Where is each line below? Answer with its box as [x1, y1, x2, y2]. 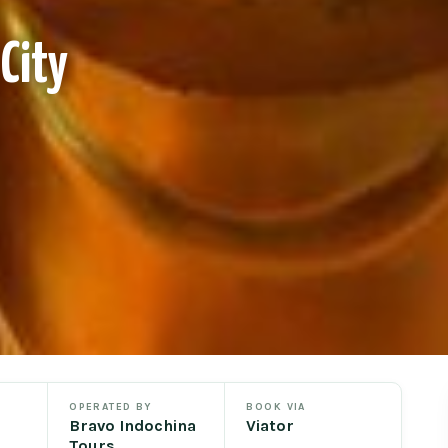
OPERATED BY [69, 400, 152, 413]
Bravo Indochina [69, 415, 197, 435]
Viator [246, 415, 295, 435]
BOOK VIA [246, 400, 306, 413]
